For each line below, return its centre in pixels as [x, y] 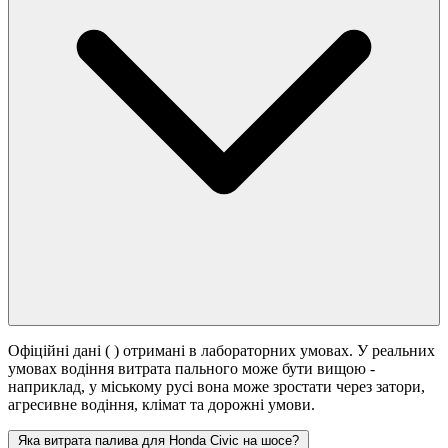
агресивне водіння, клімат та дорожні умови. [161, 405]
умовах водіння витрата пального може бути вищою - [191, 369]
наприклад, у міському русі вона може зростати [172, 387]
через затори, [380, 387]
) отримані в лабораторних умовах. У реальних [274, 351]
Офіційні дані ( [61, 351]
